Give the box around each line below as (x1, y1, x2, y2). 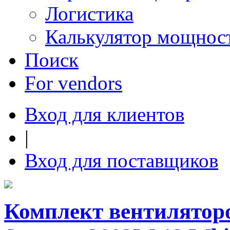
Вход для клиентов (25, 103, 184, 125)
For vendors (25, 72, 122, 94)
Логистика (45, 3, 133, 25)
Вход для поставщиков (25, 149, 218, 171)
